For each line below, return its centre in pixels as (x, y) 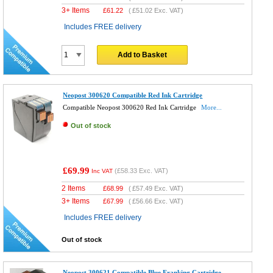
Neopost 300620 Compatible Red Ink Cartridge (133, 95)
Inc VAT (102, 171)
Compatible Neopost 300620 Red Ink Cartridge (131, 107)
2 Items (74, 189)
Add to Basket (143, 55)
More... (212, 107)
